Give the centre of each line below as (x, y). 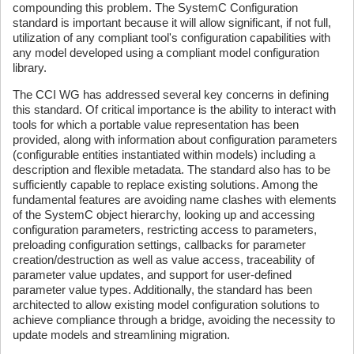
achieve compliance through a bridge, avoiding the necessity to (174, 319)
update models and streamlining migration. (121, 334)
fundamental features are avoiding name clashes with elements (175, 199)
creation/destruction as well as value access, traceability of (164, 259)
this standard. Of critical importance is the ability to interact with (174, 109)
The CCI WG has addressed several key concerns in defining (171, 94)
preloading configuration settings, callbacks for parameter (159, 244)
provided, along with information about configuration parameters (175, 139)
